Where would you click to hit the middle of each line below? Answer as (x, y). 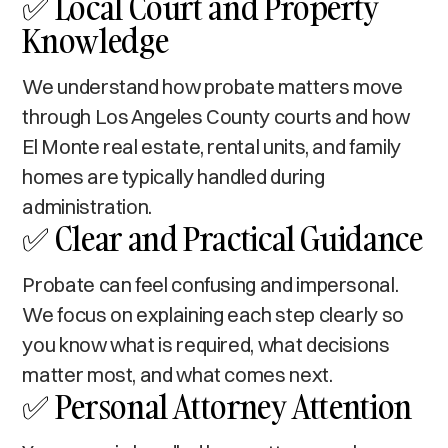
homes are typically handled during (173, 176)
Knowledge (95, 40)
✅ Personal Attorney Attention (217, 406)
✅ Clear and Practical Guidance (222, 238)
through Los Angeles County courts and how (216, 116)
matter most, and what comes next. (177, 374)
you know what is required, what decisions (206, 344)
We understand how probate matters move (212, 86)
